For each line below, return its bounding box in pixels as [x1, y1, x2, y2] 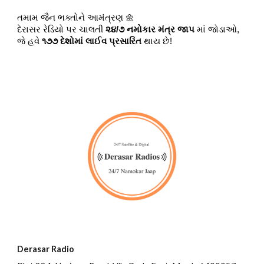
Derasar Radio [17, 244, 75, 254]
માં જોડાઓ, [194, 25, 240, 34]
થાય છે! [141, 37, 173, 46]
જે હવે [17, 37, 42, 46]
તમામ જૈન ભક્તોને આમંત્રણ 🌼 [17, 13, 135, 22]
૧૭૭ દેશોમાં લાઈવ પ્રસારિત [42, 37, 142, 46]
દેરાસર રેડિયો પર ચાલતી [17, 25, 106, 34]
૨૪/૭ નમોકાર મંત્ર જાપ [105, 25, 195, 34]
